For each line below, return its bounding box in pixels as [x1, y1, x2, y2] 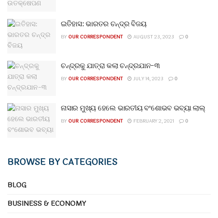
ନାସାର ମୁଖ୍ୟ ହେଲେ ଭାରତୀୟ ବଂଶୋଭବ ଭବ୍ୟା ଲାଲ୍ [61, 102, 205, 114]
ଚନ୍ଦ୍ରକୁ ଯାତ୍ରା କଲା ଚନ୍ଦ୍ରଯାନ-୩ [61, 60, 160, 72]
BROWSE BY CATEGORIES [7, 155, 117, 169]
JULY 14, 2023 [132, 75, 163, 83]
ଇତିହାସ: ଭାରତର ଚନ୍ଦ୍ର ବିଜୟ [61, 18, 146, 30]
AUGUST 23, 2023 [132, 33, 174, 41]
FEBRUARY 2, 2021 [132, 117, 174, 125]
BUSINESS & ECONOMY [7, 199, 86, 209]
